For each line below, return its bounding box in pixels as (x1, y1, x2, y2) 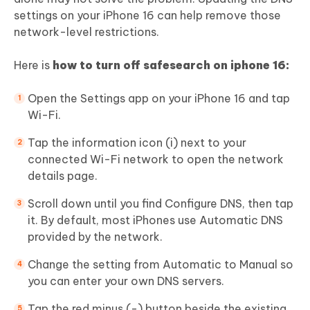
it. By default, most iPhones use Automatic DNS (28, 213, 283, 228)
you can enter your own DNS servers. (28, 274, 224, 289)
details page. (28, 169, 98, 183)
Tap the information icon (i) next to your (28, 136, 246, 150)
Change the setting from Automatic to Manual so (28, 257, 293, 272)
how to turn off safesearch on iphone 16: (53, 58, 289, 73)
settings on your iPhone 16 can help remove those (14, 8, 281, 23)
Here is (14, 58, 53, 73)
